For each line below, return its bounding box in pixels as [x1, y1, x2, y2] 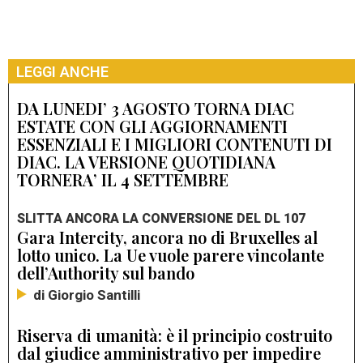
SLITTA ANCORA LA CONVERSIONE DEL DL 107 [17, 209, 305, 229]
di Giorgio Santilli [33, 285, 140, 306]
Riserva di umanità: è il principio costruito [17, 324, 332, 347]
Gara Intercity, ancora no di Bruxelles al [17, 226, 318, 249]
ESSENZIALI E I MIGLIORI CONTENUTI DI [17, 133, 332, 156]
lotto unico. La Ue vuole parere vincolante [17, 244, 324, 267]
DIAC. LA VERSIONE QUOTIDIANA [17, 151, 275, 173]
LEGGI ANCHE [16, 62, 109, 84]
